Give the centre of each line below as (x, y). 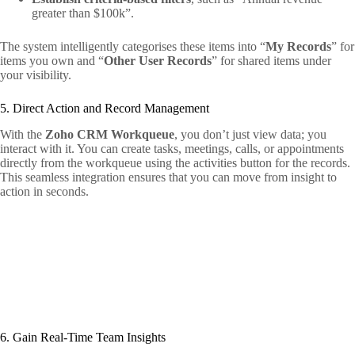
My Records (298, 47)
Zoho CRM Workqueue (110, 135)
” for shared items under (271, 61)
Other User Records (158, 61)
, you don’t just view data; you (250, 135)
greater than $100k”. (83, 13)
